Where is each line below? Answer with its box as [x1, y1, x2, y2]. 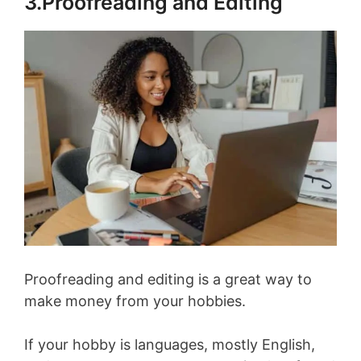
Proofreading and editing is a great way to [24, 270, 312, 288]
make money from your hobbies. [24, 292, 246, 309]
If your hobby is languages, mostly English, [24, 335, 315, 353]
